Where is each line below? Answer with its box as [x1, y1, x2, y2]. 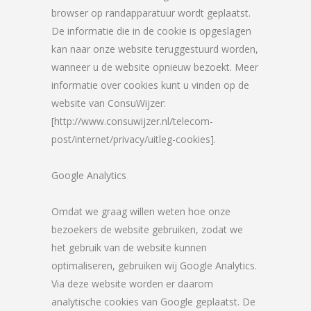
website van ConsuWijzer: [51, 96, 166, 110]
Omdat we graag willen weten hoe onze [51, 205, 230, 218]
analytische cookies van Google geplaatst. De [51, 295, 255, 308]
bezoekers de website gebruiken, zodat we [51, 223, 243, 236]
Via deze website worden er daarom [51, 277, 213, 290]
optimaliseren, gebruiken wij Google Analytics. [51, 259, 257, 272]
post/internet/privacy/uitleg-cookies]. [51, 133, 216, 146]
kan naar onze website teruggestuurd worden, [51, 42, 258, 56]
